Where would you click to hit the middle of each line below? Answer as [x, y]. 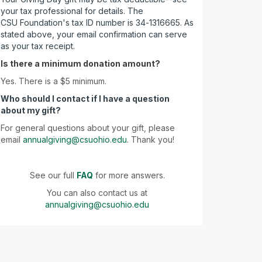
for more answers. [129, 175]
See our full [53, 175]
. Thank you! [152, 139]
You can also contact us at [97, 193]
